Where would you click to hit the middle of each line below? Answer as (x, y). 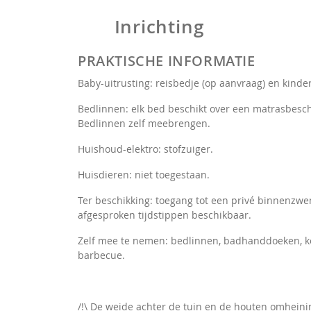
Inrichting (159, 27)
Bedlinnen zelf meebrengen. (144, 123)
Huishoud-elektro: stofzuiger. (145, 149)
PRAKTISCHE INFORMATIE (167, 61)
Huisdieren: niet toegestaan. (144, 175)
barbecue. (101, 255)
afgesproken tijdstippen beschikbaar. (165, 215)
